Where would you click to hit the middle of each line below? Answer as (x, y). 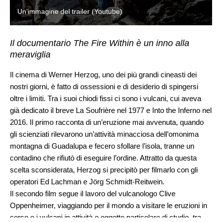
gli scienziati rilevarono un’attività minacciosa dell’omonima (104, 134)
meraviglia (30, 54)
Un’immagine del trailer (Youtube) (70, 11)
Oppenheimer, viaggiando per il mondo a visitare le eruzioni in (109, 205)
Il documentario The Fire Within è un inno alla (100, 43)
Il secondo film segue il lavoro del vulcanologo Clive (93, 193)
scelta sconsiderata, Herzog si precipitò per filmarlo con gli (104, 169)
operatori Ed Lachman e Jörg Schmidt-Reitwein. (87, 181)
